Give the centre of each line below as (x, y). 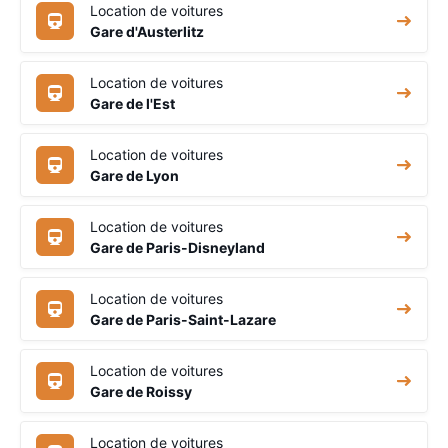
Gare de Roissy (141, 391)
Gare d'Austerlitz (147, 31)
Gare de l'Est (132, 103)
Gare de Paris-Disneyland (177, 247)
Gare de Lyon (134, 175)
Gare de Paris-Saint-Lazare (183, 319)
